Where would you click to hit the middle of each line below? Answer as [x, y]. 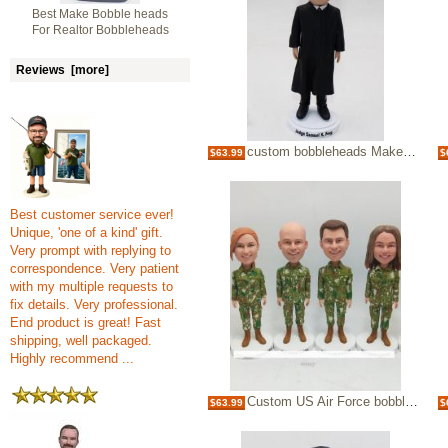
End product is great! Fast [85, 322]
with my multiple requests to [91, 286]
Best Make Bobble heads [100, 14]
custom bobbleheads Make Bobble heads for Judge [325, 152]
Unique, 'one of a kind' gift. [86, 232]
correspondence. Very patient [94, 268]
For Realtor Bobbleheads [100, 30]
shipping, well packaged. [81, 340]
